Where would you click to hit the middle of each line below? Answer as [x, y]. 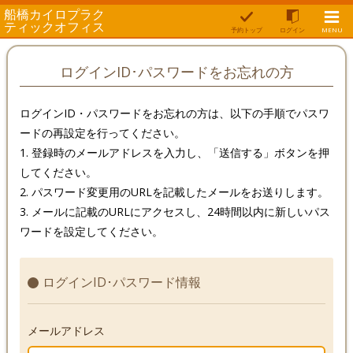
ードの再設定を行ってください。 [102, 133]
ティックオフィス [54, 27]
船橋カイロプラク [54, 14]
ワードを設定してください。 [91, 232]
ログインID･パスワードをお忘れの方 [176, 72]
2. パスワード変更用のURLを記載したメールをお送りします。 [174, 192]
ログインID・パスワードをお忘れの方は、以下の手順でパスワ [175, 113]
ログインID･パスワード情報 [121, 282]
